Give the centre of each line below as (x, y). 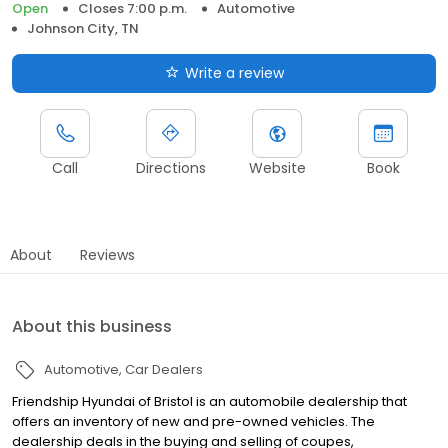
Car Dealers (164, 369)
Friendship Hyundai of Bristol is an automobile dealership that (209, 401)
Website (277, 167)
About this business (92, 326)
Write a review (234, 72)
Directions (171, 167)
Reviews (107, 254)
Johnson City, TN (83, 28)
